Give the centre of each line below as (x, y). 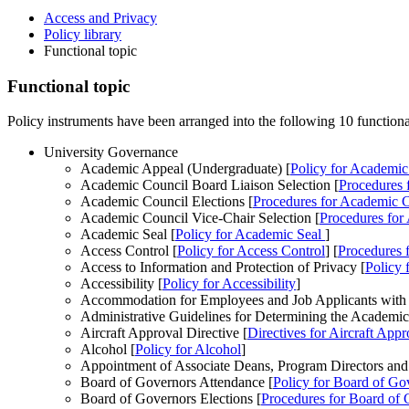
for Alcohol (206, 350)
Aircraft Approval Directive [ (164, 333)
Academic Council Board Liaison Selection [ (210, 185)
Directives (277, 333)
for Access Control (269, 251)
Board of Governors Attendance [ (177, 383)
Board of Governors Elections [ (171, 399)
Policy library (83, 34)
